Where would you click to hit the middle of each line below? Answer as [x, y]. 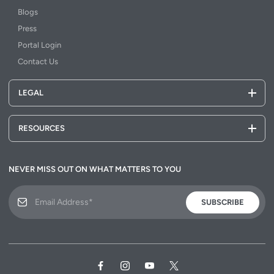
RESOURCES [42, 128]
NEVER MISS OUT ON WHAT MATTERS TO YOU [95, 169]
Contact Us [38, 62]
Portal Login [39, 45]
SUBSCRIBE [223, 202]
